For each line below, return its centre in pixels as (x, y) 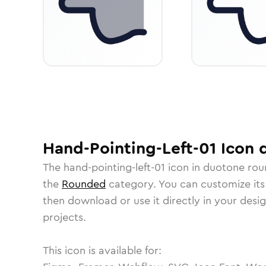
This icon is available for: (102, 251)
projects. (64, 217)
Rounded (84, 184)
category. (132, 184)
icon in (184, 167)
